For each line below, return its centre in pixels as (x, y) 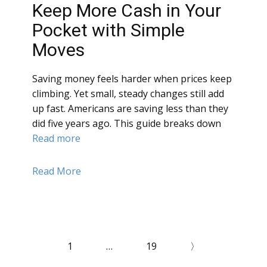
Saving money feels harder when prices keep (132, 79)
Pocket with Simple (108, 30)
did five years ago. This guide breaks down (127, 124)
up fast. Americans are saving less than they (130, 109)
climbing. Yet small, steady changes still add (128, 94)
